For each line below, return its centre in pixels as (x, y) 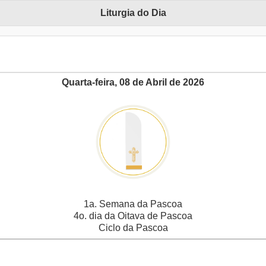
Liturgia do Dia (133, 13)
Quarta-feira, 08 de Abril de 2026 (133, 83)
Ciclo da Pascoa (133, 228)
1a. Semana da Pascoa (133, 204)
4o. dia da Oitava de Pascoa (133, 216)
